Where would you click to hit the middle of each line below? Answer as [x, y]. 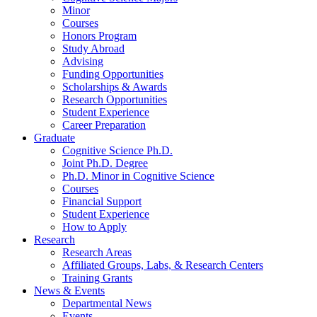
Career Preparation [104, 125]
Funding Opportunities [113, 74]
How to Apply [94, 226]
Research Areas [97, 252]
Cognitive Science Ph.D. [117, 150]
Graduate [54, 137]
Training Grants [97, 277]
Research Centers [223, 265]
